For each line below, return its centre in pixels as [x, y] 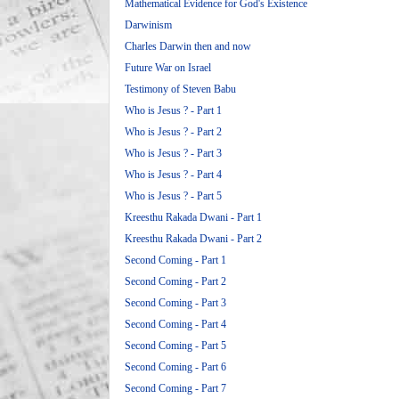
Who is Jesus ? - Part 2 [173, 132]
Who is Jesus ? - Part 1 [173, 110]
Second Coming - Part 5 [175, 346]
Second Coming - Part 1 [175, 260]
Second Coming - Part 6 [175, 367]
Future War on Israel [168, 68]
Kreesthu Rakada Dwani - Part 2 [193, 239]
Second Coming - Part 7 [175, 388]
